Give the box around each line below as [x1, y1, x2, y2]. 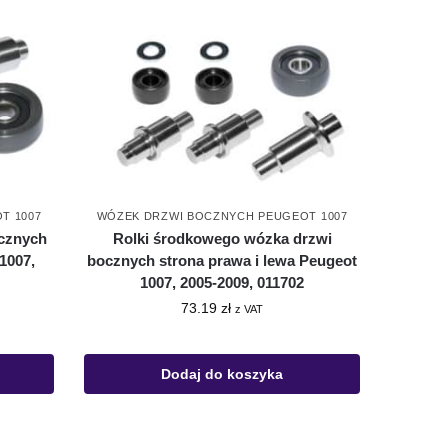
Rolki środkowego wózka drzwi [112, 230, 332, 248]
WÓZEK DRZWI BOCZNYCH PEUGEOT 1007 [96, 210, 348, 223]
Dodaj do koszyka [161, 366, 284, 383]
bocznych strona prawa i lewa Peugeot [87, 252, 358, 270]
